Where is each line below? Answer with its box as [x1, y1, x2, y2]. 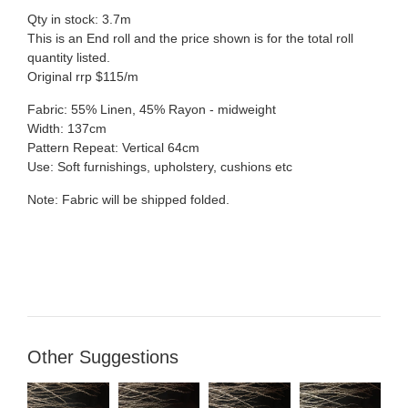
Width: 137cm [27, 120, 107, 136]
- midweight [206, 101, 276, 117]
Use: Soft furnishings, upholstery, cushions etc [27, 158, 292, 174]
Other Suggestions [27, 346, 178, 367]
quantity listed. [27, 49, 110, 65]
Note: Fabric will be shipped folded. [27, 191, 229, 207]
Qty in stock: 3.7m [27, 11, 131, 26]
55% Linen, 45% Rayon [71, 101, 206, 117]
